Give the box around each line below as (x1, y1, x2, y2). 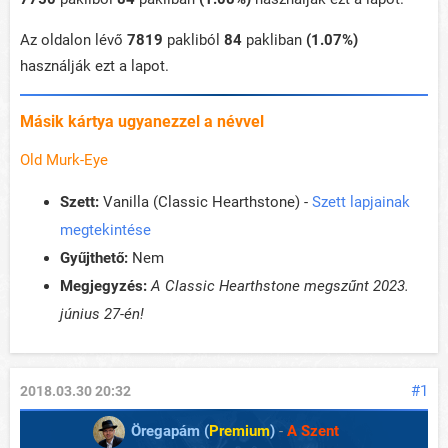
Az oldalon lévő (20, 31, 127, 50)
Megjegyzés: (60, 277, 147, 296)
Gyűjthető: (60, 249, 128, 268)
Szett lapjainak (312, 193, 410, 212)
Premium (208, 422, 270, 440)
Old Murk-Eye (20, 151, 108, 170)
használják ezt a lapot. (20, 57, 169, 76)
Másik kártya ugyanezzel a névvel (20, 112, 264, 132)
